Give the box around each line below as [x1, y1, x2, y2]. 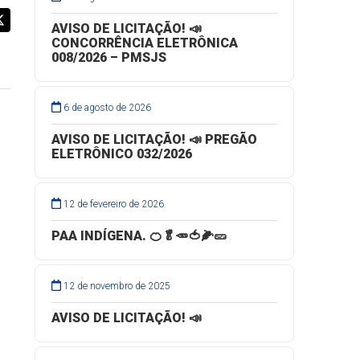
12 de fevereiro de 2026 [63, 198, 165, 210]
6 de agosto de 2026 [63, 102, 152, 113]
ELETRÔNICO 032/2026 [51, 146, 192, 162]
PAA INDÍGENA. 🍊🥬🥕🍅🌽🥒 [51, 228, 227, 243]
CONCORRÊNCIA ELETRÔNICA [51, 35, 238, 51]
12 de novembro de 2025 [63, 280, 171, 292]
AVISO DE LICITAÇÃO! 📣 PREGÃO [51, 132, 257, 147]
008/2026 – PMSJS [51, 50, 166, 65]
